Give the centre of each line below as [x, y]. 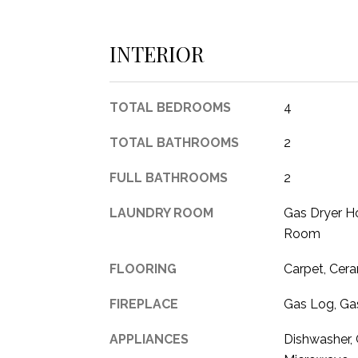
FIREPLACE [144, 304]
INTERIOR [157, 54]
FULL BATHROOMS [169, 178]
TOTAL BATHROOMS [174, 143]
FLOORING [143, 269]
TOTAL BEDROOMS [170, 107]
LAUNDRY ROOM [161, 213]
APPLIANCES [149, 339]
